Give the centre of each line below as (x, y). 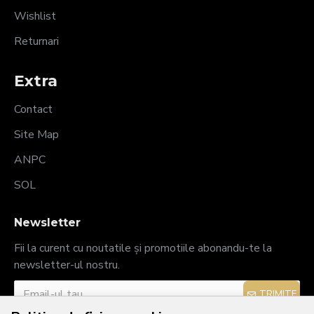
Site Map (36, 135)
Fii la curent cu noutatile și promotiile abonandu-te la (143, 248)
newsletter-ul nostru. (67, 265)
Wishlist (35, 16)
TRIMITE (278, 294)
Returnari (36, 41)
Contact (33, 109)
